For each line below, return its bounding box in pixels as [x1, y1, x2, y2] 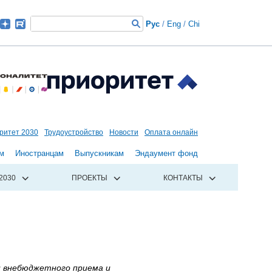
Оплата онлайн [144, 128, 198, 137]
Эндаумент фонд [135, 149, 198, 158]
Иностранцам [15, 149, 64, 158]
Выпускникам [75, 149, 124, 158]
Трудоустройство [44, 128, 103, 137]
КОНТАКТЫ [163, 174, 203, 183]
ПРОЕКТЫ [72, 174, 108, 183]
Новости [109, 128, 138, 137]
